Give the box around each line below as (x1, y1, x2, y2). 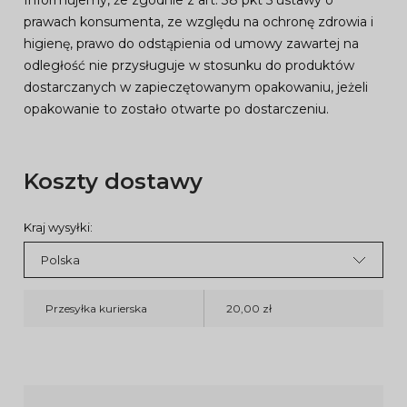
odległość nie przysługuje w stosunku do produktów (24, 57, 354, 74)
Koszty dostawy (24, 168, 203, 194)
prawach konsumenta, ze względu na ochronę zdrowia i (24, 14, 373, 30)
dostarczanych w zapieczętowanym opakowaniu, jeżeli (24, 79, 368, 95)
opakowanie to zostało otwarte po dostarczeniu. (24, 101, 329, 117)
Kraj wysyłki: (24, 220, 93, 234)
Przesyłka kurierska (45, 301, 147, 315)
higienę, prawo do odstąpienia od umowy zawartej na (24, 35, 359, 52)
